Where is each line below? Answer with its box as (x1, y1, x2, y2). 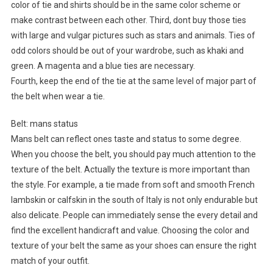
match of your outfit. (10, 256, 90, 266)
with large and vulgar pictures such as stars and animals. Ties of (10, 30, 255, 41)
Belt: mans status (10, 119, 78, 129)
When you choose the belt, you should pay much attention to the (10, 149, 256, 160)
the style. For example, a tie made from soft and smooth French (10, 180, 255, 190)
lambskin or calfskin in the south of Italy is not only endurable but (10, 195, 258, 205)
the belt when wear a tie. (10, 91, 105, 102)
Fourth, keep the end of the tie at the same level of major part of (10, 76, 257, 87)
